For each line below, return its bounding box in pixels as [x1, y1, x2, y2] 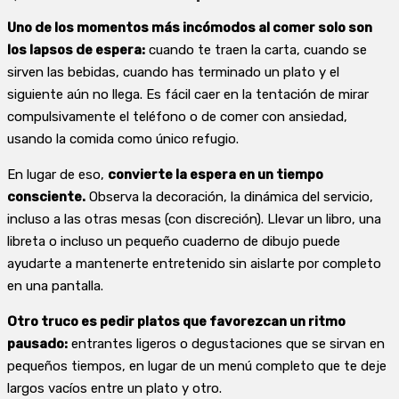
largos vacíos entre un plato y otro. [7, 380, 222, 397]
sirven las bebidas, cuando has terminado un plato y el [7, 64, 339, 81]
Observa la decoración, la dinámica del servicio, [85, 189, 373, 206]
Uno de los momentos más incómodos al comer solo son [7, 20, 372, 37]
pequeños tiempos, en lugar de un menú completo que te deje [7, 358, 387, 375]
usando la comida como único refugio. [7, 131, 239, 148]
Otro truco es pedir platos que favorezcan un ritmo [7, 313, 346, 330]
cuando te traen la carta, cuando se [145, 42, 367, 59]
